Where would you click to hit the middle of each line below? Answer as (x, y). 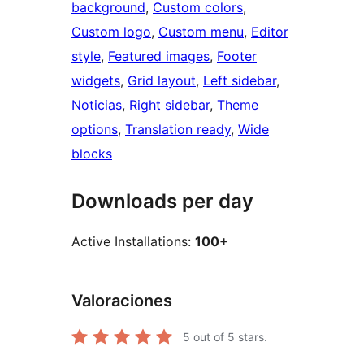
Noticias (97, 105)
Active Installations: (133, 242)
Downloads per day (162, 201)
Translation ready (178, 130)
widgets (96, 81)
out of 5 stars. (229, 336)
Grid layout (162, 81)
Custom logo (111, 32)
